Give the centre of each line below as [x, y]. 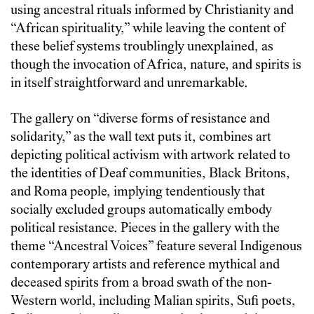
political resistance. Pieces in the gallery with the [145, 228]
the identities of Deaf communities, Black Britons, [150, 174]
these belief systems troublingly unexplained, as [142, 47]
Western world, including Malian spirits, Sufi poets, [153, 301]
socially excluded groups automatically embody [141, 210]
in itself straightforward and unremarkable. [129, 83]
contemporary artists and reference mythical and [145, 265]
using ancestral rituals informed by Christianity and [152, 11]
